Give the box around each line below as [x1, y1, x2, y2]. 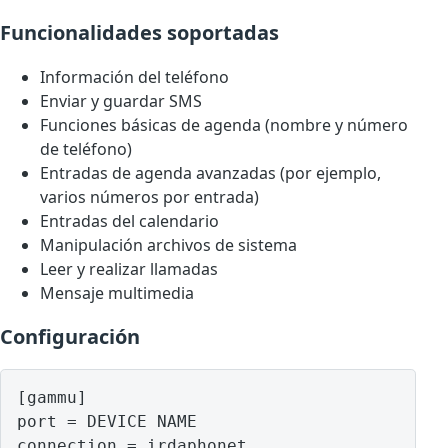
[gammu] [17, 388, 87, 408]
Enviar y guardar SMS [40, 90, 202, 113]
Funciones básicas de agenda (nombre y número [40, 114, 408, 137]
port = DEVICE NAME [17, 412, 197, 432]
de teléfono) [40, 138, 132, 161]
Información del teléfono [40, 66, 229, 89]
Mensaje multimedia [40, 282, 194, 305]
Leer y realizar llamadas [40, 258, 218, 281]
